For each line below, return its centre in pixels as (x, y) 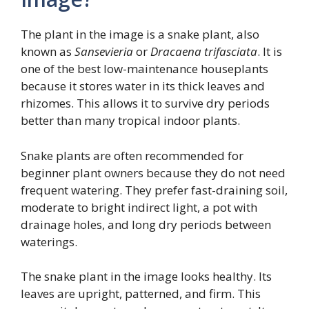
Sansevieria (104, 52)
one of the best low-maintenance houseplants (144, 69)
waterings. (49, 241)
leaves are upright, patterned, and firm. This (141, 294)
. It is (270, 52)
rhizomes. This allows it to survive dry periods (145, 103)
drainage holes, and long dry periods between (146, 224)
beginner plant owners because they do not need (153, 172)
